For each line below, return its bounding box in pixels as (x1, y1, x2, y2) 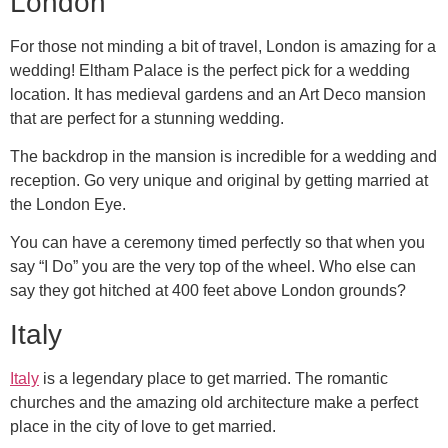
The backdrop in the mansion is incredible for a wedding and (10, 148, 437, 166)
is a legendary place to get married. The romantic (39, 369, 388, 387)
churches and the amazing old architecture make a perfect (10, 393, 418, 411)
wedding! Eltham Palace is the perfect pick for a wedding (10, 61, 410, 79)
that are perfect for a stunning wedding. (10, 109, 284, 127)
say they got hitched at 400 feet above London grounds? (10, 282, 406, 300)
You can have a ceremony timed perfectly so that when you (10, 234, 425, 252)
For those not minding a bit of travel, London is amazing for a (10, 37, 436, 55)
